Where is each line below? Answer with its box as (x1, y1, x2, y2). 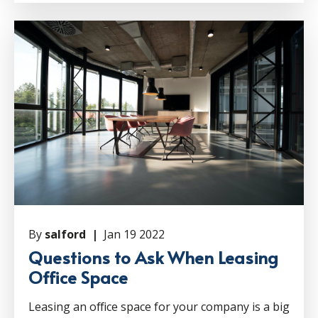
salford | (45, 226, 101, 243)
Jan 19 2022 (101, 226, 165, 243)
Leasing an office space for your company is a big (28, 299, 290, 315)
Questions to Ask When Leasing (28, 246, 278, 270)
